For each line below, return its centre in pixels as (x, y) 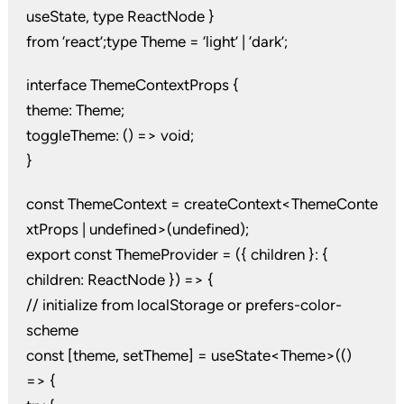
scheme (52, 331)
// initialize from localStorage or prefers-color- (184, 305)
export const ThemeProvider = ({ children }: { (177, 255)
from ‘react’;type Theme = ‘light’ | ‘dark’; (156, 42)
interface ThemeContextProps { (132, 85)
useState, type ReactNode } (120, 17)
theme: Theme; (75, 110)
